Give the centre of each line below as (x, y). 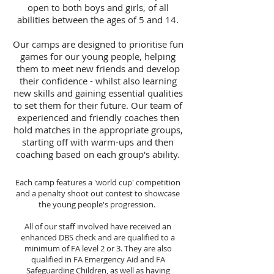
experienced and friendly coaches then (98, 117)
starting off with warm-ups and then (98, 142)
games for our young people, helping (98, 56)
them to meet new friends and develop (98, 68)
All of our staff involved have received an (98, 226)
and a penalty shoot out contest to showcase (98, 193)
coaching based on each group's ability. (98, 154)
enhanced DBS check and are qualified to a (98, 237)
